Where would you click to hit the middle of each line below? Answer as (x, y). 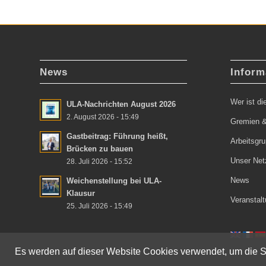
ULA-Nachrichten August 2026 (121, 104)
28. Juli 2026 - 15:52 (99, 161)
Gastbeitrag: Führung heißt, (117, 137)
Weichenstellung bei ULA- (114, 181)
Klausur (81, 194)
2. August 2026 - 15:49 (103, 117)
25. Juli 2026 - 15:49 (99, 206)
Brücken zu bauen (100, 149)
